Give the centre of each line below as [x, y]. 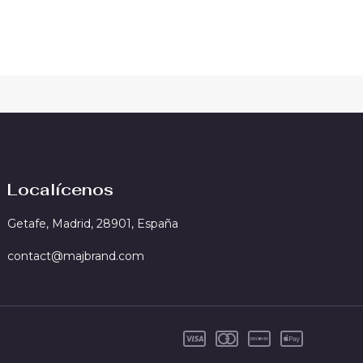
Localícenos [61, 190]
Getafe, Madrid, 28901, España [93, 224]
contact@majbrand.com [76, 256]
